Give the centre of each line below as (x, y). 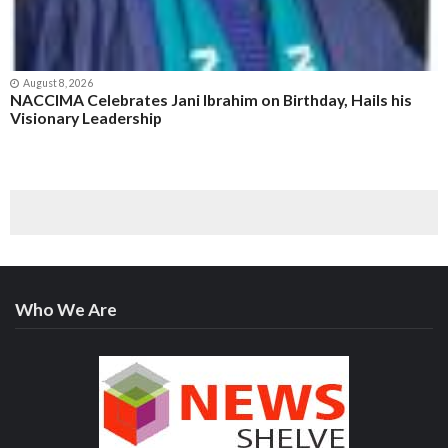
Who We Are (66, 310)
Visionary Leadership (86, 117)
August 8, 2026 (57, 82)
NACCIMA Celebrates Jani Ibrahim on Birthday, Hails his (211, 99)
